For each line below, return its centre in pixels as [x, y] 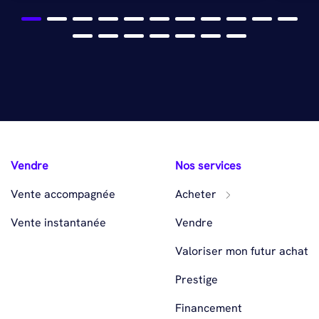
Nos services [208, 166]
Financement [209, 308]
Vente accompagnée [63, 194]
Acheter [197, 194]
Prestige [197, 280]
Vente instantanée [58, 223]
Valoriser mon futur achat [242, 251]
